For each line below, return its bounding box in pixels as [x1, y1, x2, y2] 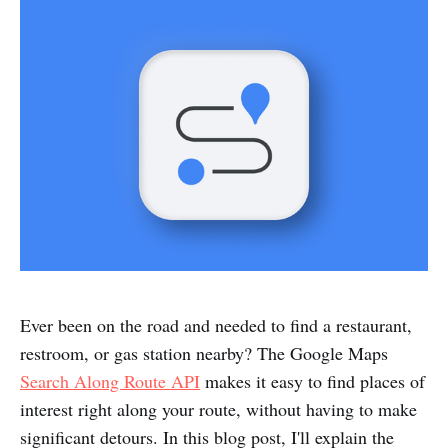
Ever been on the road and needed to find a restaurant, [20, 312, 412, 337]
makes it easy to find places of [200, 368, 425, 393]
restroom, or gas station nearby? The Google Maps [20, 340, 388, 365]
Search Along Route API [20, 368, 200, 393]
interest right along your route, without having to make [20, 396, 417, 421]
